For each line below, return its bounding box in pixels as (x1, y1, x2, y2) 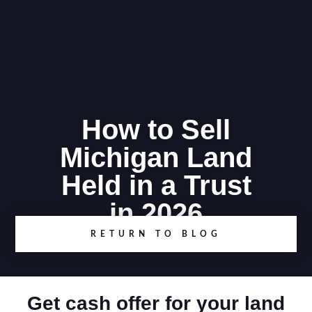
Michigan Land (60, 142, 252, 173)
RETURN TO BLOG (91, 230, 221, 238)
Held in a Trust (61, 170, 251, 201)
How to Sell (81, 114, 231, 145)
